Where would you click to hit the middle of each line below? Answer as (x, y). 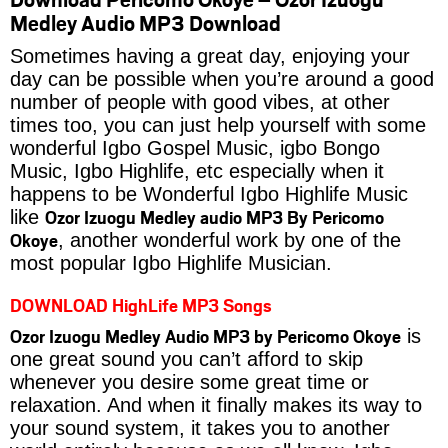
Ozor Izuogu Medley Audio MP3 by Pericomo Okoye (205, 336)
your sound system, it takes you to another (200, 428)
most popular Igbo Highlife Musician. (171, 263)
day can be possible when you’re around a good (222, 79)
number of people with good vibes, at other (200, 102)
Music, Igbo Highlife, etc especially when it (197, 171)
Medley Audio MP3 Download (145, 23)
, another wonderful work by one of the (229, 240)
